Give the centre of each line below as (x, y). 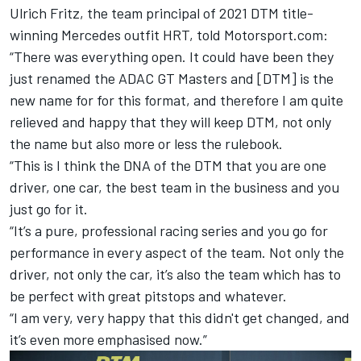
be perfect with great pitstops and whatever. (150, 295)
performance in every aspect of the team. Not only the (177, 252)
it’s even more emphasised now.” (108, 339)
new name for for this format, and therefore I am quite (176, 100)
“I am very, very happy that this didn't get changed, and (180, 317)
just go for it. (50, 208)
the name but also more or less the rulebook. (146, 143)
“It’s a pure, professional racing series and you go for (169, 230)
